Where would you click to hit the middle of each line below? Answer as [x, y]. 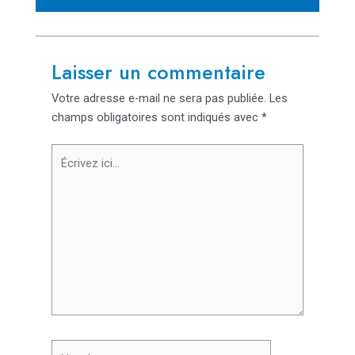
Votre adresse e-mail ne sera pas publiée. [158, 98]
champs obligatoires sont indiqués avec [156, 117]
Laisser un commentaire [158, 72]
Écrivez [69, 153]
